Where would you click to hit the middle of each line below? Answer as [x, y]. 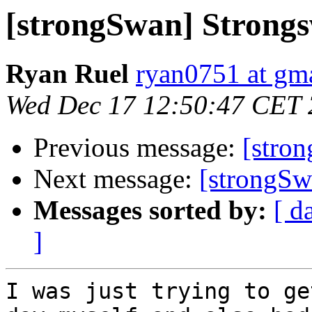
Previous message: [138, 148]
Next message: [116, 179]
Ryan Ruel [67, 74]
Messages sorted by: [150, 210]
